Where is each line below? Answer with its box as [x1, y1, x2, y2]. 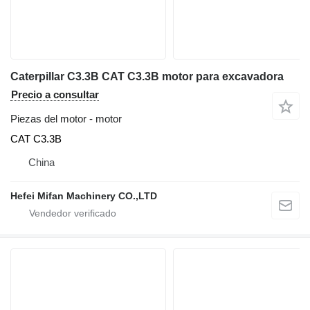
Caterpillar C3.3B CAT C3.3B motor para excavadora [10, 71, 284, 83]
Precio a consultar [11, 89, 99, 101]
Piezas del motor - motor [10, 113, 122, 125]
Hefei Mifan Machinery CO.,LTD [10, 190, 157, 202]
